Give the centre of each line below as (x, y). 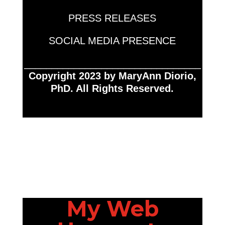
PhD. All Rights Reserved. (113, 88)
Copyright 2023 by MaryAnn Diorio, (112, 76)
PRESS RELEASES (113, 18)
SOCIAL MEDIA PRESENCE (113, 41)
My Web (112, 209)
